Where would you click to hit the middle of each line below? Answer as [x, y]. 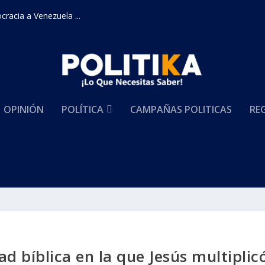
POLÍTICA [83, 109]
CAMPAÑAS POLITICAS [181, 109]
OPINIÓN [24, 109]
